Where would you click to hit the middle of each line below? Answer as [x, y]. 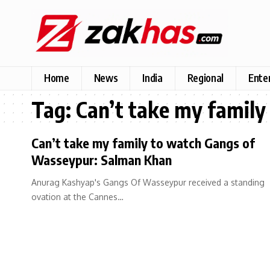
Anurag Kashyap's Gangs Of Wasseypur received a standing [148, 182]
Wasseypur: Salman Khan [102, 159]
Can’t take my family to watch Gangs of [143, 143]
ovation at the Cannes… [77, 196]
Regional [205, 78]
